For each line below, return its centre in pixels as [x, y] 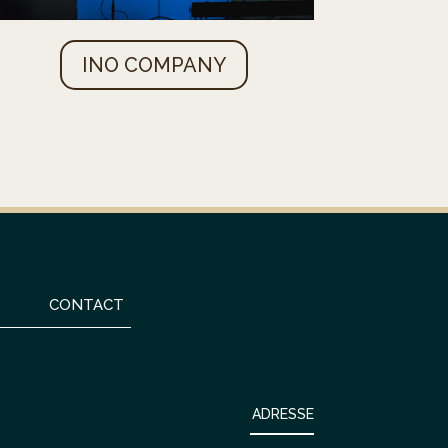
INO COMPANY [154, 64]
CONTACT [87, 304]
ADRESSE [282, 414]
